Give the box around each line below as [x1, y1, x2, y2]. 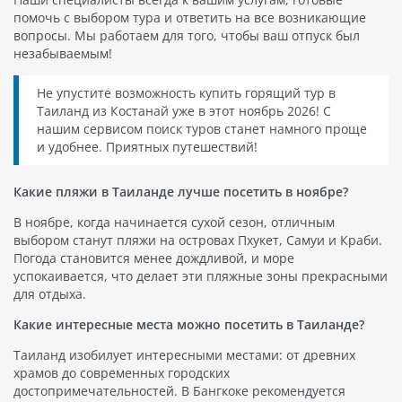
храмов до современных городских [13, 363, 230, 381]
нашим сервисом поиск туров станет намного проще [37, 119, 367, 137]
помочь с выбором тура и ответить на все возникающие [13, 8, 366, 26]
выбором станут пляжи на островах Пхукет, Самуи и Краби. [13, 231, 382, 249]
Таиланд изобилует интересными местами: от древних [13, 345, 355, 363]
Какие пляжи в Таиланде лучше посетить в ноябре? [13, 182, 348, 200]
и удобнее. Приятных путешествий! [37, 137, 258, 155]
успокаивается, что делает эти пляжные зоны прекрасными [13, 267, 388, 284]
